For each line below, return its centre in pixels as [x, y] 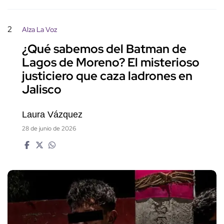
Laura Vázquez [52, 114]
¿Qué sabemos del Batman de [104, 48]
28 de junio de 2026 [49, 128]
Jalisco [42, 89]
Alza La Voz [39, 29]
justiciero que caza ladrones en [107, 75]
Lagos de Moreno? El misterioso [111, 62]
